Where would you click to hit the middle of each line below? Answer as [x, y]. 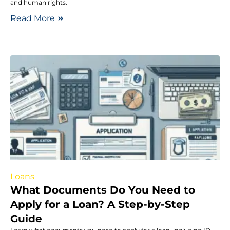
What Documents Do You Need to [103, 190]
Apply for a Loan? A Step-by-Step [100, 204]
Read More [33, 18]
